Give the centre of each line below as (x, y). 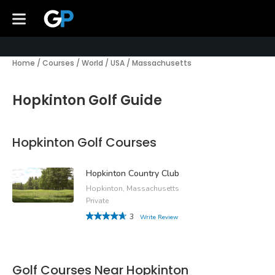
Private (97, 201)
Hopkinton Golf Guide (87, 100)
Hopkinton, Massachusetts (133, 189)
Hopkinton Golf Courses (84, 142)
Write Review (159, 218)
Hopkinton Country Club (133, 174)
